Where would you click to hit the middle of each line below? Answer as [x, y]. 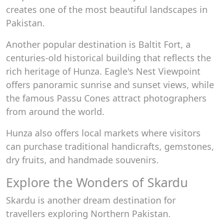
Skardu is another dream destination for [91, 200]
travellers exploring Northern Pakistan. [88, 214]
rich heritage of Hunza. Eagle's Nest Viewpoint [103, 71]
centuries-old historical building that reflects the [109, 58]
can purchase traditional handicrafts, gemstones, [110, 146]
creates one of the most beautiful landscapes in [107, 9]
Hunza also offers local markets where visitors [103, 133]
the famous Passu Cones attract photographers [106, 98]
